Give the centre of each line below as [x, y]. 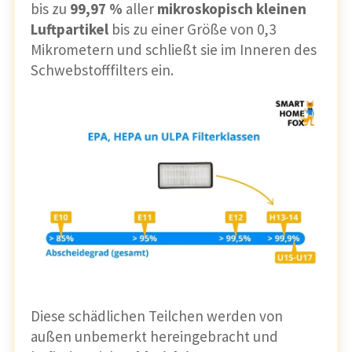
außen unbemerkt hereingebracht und [154, 336]
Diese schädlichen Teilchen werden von [157, 315]
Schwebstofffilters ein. [102, 70]
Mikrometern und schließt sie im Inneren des [174, 50]
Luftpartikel [71, 29]
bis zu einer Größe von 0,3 [194, 29]
